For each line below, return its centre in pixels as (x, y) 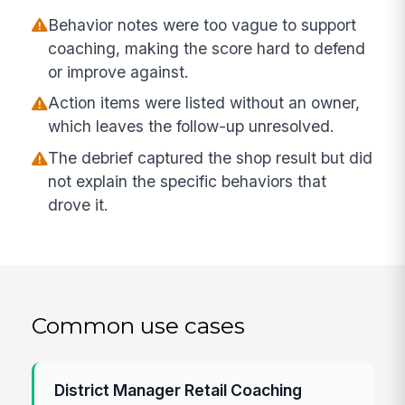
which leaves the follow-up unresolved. (192, 127)
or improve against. (119, 71)
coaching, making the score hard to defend (207, 48)
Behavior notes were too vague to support (202, 24)
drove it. (79, 205)
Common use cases (139, 325)
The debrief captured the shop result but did (211, 158)
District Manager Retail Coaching (179, 390)
